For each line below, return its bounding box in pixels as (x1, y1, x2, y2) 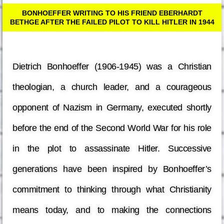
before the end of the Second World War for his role (12, 123, 211, 133)
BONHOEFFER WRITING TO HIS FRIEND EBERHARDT (21, 9, 202, 17)
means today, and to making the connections (12, 205, 211, 215)
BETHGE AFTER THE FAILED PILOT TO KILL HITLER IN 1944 (9, 18, 214, 26)
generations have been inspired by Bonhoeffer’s (12, 164, 211, 174)
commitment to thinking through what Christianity (12, 184, 211, 195)
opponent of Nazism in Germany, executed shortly (12, 102, 211, 113)
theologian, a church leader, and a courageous (12, 82, 211, 92)
